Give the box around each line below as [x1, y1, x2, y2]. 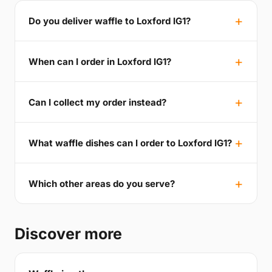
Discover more [15, 225, 122, 243]
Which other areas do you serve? [29, 177, 175, 189]
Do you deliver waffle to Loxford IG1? [29, 15, 191, 27]
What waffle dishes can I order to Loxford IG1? [29, 137, 232, 149]
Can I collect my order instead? [29, 96, 166, 108]
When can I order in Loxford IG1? [29, 55, 171, 67]
